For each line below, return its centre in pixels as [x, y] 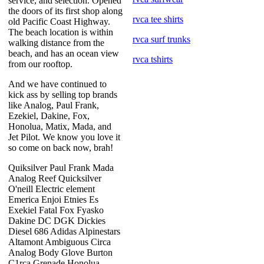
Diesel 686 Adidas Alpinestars [64, 231]
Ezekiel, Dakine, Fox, [49, 116]
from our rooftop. [40, 64]
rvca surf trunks [161, 39]
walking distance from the [56, 43]
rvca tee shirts [158, 19]
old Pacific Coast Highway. [59, 22]
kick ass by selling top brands [63, 95]
